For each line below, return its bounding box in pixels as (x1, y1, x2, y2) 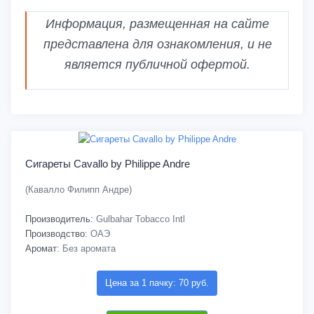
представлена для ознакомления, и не (43, 37, 272, 52)
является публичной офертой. (64, 57, 250, 72)
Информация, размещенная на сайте (46, 17, 269, 32)
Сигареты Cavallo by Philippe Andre (25, 158, 190, 170)
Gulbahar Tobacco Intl (93, 214, 185, 225)
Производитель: (25, 214, 93, 225)
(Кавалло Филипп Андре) (25, 184, 132, 196)
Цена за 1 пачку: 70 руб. (105, 278, 209, 289)
